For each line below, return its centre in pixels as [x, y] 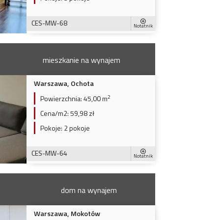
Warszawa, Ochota [64, 83]
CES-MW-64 [49, 153]
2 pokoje [76, 128]
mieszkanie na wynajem [81, 60]
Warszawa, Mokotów [67, 213]
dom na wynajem [89, 190]
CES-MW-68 [49, 23]
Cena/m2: [54, 113]
